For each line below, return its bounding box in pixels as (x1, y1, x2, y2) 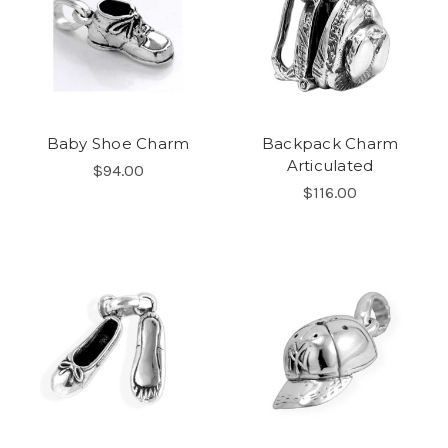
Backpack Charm (261, 133, 399, 153)
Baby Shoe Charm (46, 133, 190, 153)
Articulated (286, 155, 374, 175)
